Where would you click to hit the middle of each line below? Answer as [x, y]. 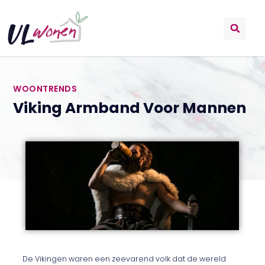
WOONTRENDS [45, 88]
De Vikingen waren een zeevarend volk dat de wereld [125, 258]
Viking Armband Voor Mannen [130, 108]
